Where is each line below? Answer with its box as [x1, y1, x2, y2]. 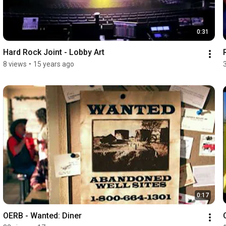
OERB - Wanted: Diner [3, 210, 82, 220]
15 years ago [33, 60, 74, 68]
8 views [3, 60, 27, 68]
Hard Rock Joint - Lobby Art [3, 47, 104, 57]
